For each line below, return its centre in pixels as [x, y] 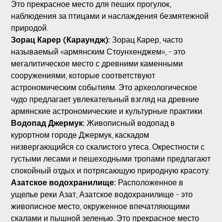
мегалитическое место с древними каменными [97, 63]
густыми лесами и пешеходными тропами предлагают [111, 158]
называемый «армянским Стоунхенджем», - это [98, 51]
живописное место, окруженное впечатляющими [100, 206]
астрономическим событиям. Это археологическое [104, 87]
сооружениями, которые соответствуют [83, 75]
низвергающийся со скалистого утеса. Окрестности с [108, 146]
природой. [29, 28]
